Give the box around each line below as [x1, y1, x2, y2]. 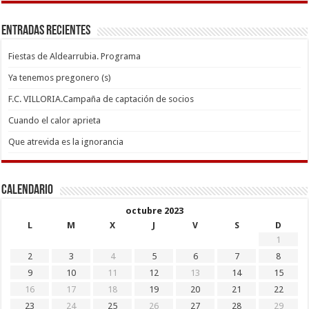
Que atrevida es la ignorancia [8, 137, 124, 148]
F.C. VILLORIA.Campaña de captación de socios [8, 94, 195, 105]
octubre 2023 [125, 206, 183, 217]
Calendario [1, 183, 54, 198]
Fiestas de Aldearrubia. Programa [8, 51, 141, 62]
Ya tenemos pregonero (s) [8, 72, 112, 83]
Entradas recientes [1, 24, 91, 39]
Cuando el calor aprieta [8, 115, 101, 126]
